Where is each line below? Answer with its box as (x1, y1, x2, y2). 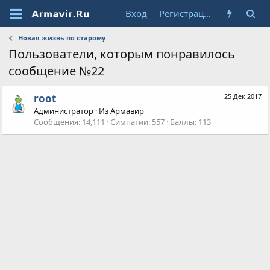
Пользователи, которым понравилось (8, 46, 236, 62)
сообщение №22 (8, 63, 105, 79)
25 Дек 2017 (224, 92, 262, 101)
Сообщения (34, 116, 79, 128)
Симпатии (110, 116, 149, 128)
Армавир (110, 105, 145, 117)
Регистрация (203, 7, 211, 19)
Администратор (34, 105, 94, 117)
